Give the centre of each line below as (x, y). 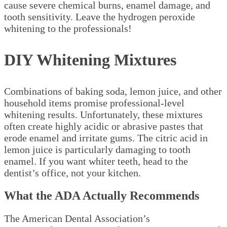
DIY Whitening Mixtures (90, 60)
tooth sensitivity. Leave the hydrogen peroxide (100, 17)
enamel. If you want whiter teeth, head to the (96, 161)
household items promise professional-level (94, 103)
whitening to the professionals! (68, 29)
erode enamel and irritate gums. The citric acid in (106, 138)
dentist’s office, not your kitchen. (72, 173)
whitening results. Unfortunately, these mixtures (103, 115)
